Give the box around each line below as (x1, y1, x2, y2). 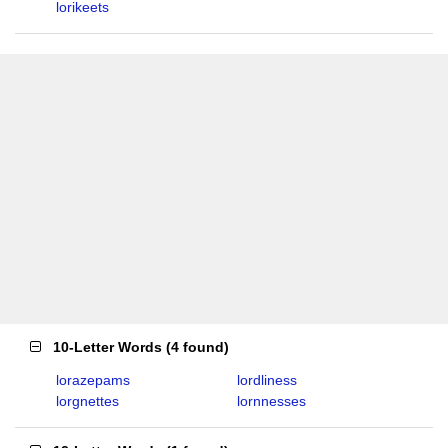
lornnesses (237, 393, 306, 409)
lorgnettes (56, 393, 119, 409)
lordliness (237, 372, 297, 388)
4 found (171, 339, 224, 355)
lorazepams (56, 372, 130, 388)
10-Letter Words (53, 339, 162, 355)
